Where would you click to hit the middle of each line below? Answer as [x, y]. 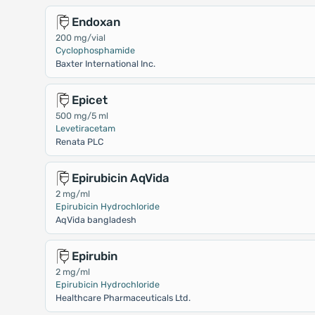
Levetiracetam [85, 128]
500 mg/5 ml [82, 116]
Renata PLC [79, 142]
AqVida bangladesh [96, 220]
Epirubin [94, 256]
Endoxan [96, 22]
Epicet [89, 100]
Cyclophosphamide [95, 50]
